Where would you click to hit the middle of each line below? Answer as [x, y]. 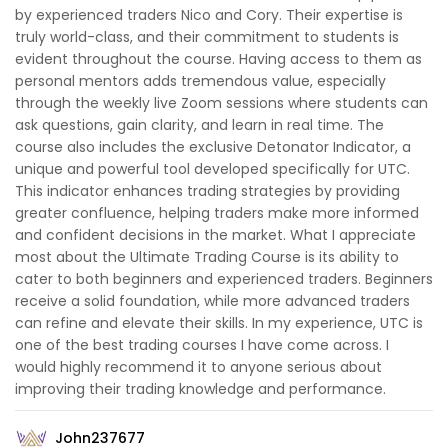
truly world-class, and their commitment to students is [207, 37]
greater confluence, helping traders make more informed [217, 213]
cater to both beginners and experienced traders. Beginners [224, 279]
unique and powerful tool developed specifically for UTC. [212, 169]
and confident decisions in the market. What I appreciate [215, 235]
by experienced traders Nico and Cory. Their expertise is [209, 15]
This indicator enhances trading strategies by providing [207, 191]
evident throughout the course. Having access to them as [218, 59]
